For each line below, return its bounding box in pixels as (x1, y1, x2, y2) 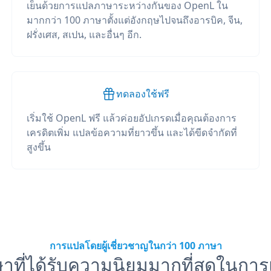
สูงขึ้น (26, 140, 51, 154)
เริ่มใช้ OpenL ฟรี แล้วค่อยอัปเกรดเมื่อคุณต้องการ (26, 111, 237, 125)
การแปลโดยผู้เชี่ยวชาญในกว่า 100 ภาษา (49, 239, 222, 252)
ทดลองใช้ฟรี (116, 87, 169, 100)
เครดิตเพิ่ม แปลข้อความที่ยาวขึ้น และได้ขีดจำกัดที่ (26, 126, 237, 139)
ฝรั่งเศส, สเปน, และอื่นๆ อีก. (26, 28, 142, 41)
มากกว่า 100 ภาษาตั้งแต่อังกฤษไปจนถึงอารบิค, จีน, (26, 13, 243, 27)
